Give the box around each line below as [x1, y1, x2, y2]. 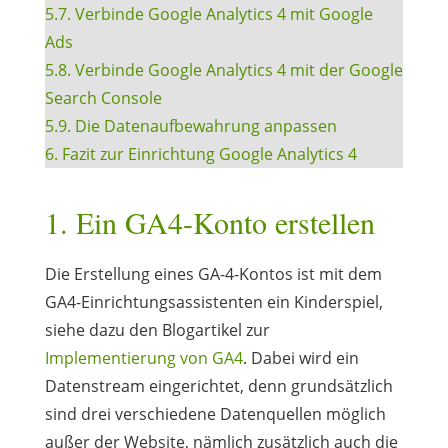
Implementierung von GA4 [44, 346, 243, 369]
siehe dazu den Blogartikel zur [44, 318, 270, 341]
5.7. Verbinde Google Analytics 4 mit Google [44, 2, 373, 25]
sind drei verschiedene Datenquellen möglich [44, 402, 386, 425]
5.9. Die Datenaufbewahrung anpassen [44, 114, 337, 137]
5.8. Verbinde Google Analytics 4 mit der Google [44, 58, 403, 81]
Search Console [44, 86, 162, 109]
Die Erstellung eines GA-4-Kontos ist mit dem [44, 262, 382, 285]
